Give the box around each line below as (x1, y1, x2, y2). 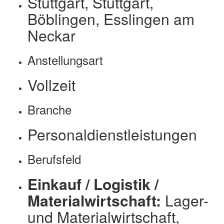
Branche (27, 100, 71, 118)
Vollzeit (27, 74, 75, 96)
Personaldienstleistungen (27, 123, 197, 145)
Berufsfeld (27, 150, 81, 168)
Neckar (27, 24, 75, 46)
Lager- (165, 189, 208, 211)
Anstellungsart (27, 51, 103, 69)
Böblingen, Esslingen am (27, 8, 194, 30)
